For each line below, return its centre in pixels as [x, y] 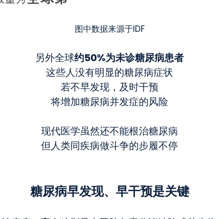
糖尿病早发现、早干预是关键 [109, 192]
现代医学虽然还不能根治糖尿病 [109, 132]
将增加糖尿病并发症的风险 [109, 102]
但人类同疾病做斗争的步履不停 [109, 146]
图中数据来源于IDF [109, 30]
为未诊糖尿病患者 [145, 58]
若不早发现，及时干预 [109, 88]
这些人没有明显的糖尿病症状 [109, 73]
